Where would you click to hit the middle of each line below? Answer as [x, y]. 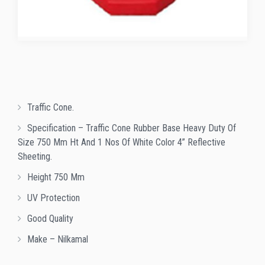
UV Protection [54, 198]
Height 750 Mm [56, 177]
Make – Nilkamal [58, 240]
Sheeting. [35, 157]
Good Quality [50, 219]
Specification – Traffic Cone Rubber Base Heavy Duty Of [132, 128]
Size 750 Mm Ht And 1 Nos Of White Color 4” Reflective [122, 143]
